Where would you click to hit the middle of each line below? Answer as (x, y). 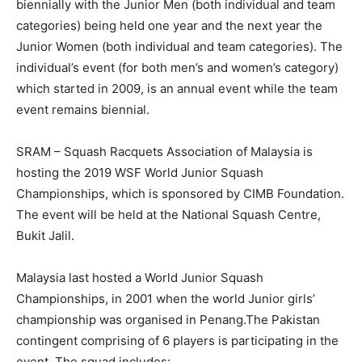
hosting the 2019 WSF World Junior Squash (140, 172)
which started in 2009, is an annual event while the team (177, 88)
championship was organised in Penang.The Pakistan (168, 319)
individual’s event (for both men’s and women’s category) (177, 67)
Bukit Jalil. (47, 235)
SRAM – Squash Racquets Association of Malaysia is (164, 151)
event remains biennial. (89, 109)
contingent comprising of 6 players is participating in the (177, 340)
